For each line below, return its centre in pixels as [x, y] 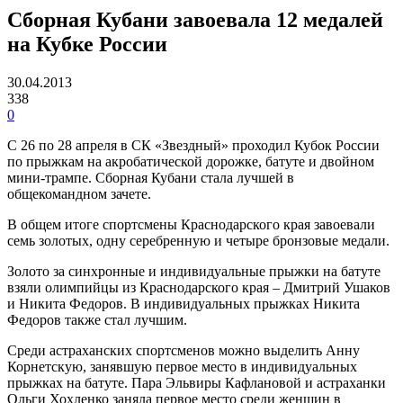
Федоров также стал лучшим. [97, 319]
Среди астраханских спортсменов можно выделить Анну [184, 350]
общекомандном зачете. [79, 193]
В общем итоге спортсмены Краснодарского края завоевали [191, 224]
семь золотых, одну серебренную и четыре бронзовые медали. [198, 240]
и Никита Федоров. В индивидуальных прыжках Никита [184, 303]
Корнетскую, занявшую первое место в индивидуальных [182, 366]
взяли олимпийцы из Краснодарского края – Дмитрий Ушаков [199, 287]
